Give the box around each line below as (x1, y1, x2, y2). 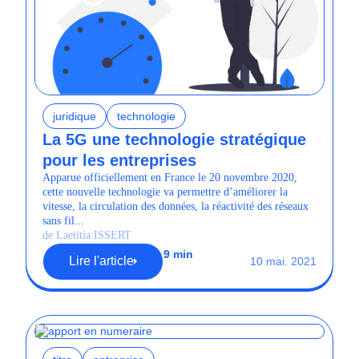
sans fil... (42, 214, 84, 227)
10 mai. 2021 (250, 255, 317, 268)
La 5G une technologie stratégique (42, 130, 306, 148)
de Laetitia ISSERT (42, 228, 131, 241)
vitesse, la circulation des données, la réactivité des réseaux (42, 200, 309, 212)
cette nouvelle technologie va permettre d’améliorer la (42, 185, 288, 198)
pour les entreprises (42, 151, 196, 169)
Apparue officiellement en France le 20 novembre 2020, (42, 171, 297, 184)
